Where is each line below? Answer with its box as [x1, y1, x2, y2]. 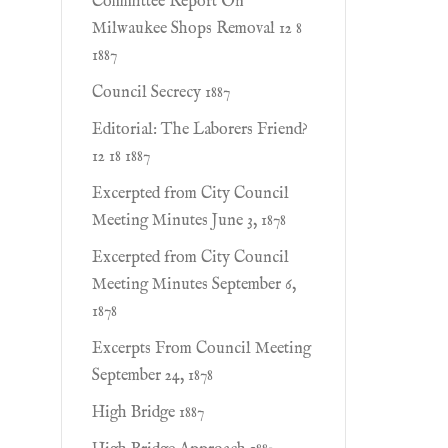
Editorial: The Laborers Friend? [92, 120, 308, 140]
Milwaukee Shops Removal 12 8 [92, 19, 302, 39]
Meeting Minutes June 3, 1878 [92, 211, 286, 231]
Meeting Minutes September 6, [92, 275, 296, 295]
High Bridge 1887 [92, 403, 204, 423]
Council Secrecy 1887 [92, 83, 230, 103]
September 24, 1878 [92, 366, 213, 386]
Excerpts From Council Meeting [92, 339, 311, 359]
